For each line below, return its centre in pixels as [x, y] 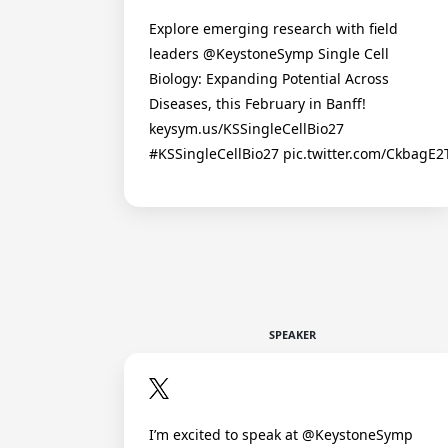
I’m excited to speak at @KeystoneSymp [281, 434]
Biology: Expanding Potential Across [269, 79]
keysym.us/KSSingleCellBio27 [246, 129]
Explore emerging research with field [273, 29]
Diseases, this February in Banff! [257, 104]
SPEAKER [292, 335]
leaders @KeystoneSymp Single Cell [269, 54]
